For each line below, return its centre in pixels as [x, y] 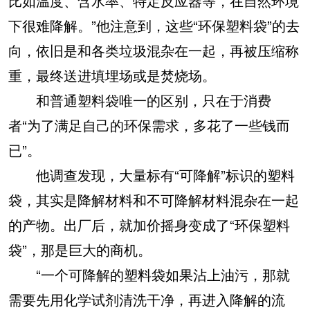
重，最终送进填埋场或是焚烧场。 [112, 75]
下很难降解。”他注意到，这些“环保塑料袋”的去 [154, 25]
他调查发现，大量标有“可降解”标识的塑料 [152, 174]
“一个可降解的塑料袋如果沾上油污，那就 [149, 274]
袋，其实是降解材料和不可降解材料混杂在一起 [154, 199]
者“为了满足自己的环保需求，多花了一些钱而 [149, 125]
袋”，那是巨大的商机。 [80, 249]
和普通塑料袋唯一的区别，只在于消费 [140, 100]
